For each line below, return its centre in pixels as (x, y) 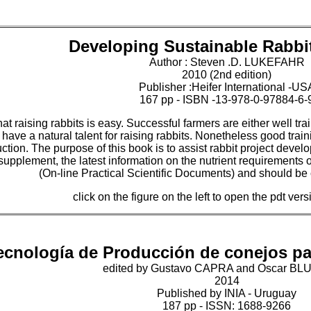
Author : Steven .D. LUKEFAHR (227, 62)
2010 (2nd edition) (227, 75)
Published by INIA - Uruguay (227, 293)
